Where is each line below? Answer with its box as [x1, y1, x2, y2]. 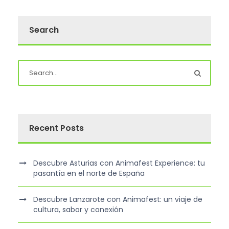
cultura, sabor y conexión [33, 204, 123, 215]
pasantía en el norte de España [33, 168, 145, 179]
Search [29, 24, 59, 36]
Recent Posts [29, 122, 84, 134]
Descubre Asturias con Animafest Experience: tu [33, 158, 205, 169]
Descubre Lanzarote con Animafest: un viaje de [33, 194, 202, 205]
